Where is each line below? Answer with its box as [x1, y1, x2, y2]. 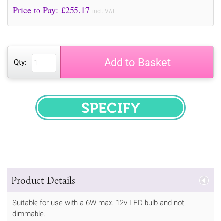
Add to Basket [104, 56, 171, 69]
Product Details [11, 174, 75, 186]
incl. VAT [92, 7, 115, 15]
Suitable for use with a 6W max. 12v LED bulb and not [12, 198, 184, 207]
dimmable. [12, 209, 46, 218]
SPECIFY [110, 108, 151, 120]
